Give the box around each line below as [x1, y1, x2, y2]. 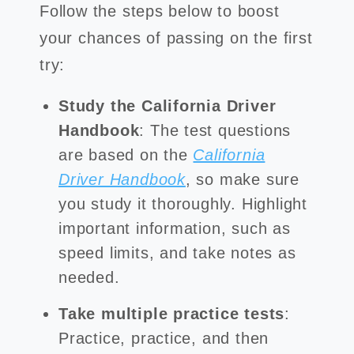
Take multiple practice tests [58, 305, 285, 322]
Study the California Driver [58, 97, 277, 115]
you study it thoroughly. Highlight [58, 195, 307, 213]
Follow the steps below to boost [40, 2, 280, 20]
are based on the [58, 146, 194, 164]
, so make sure [185, 171, 299, 188]
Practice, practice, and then [58, 330, 269, 347]
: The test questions [139, 122, 292, 139]
